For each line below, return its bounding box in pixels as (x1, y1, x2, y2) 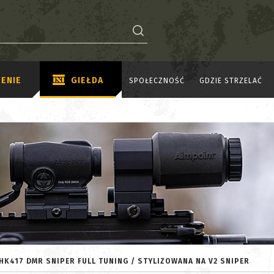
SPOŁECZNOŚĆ (129, 76, 185, 85)
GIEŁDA (71, 75, 103, 86)
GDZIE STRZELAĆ (199, 76, 262, 85)
